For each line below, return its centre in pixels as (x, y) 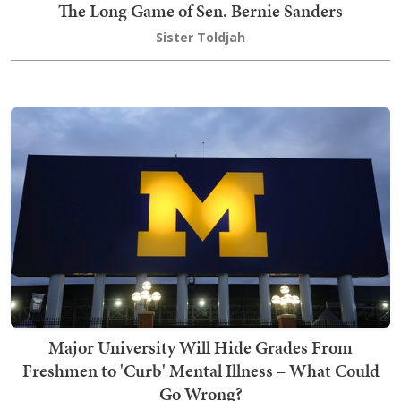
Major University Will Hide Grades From (200, 348)
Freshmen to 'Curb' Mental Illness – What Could (200, 371)
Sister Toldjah (200, 38)
